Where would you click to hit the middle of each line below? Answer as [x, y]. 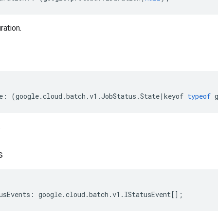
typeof [199, 96]
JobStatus [119, 96]
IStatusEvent [147, 194]
